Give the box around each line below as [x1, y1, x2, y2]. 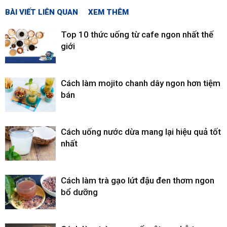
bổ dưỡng [61, 186, 98, 197]
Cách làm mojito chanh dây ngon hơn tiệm [61, 78, 220, 88]
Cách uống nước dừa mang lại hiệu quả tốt [61, 126, 221, 137]
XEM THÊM [88, 7, 129, 17]
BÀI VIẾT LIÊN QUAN [5, 7, 78, 17]
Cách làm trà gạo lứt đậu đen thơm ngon [61, 175, 214, 185]
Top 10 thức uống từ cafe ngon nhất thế [61, 29, 213, 40]
